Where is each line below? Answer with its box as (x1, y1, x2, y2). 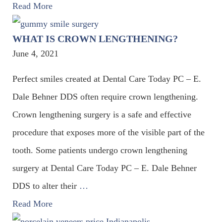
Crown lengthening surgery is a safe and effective (12, 109, 191, 119)
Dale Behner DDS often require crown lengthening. (12, 91, 198, 102)
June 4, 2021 (12, 48, 58, 58)
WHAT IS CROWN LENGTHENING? (12, 33, 178, 44)
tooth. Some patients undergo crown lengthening (12, 145, 187, 155)
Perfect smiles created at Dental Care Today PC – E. (12, 73, 201, 84)
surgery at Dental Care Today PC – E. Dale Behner (12, 163, 197, 173)
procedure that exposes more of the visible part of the (12, 127, 205, 137)
